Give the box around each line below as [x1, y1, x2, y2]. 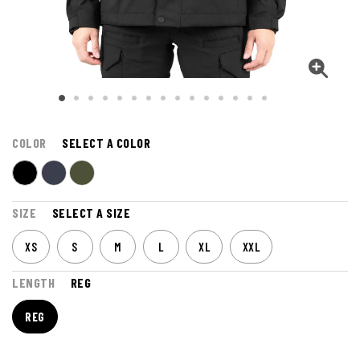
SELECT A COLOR [62, 134, 150, 150]
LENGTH [12, 274, 55, 290]
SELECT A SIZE [51, 204, 130, 220]
